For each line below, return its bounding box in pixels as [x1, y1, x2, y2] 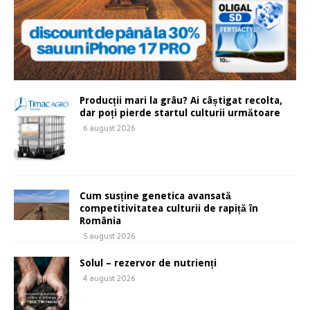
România [80, 215, 121, 226]
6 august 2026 [83, 122, 135, 135]
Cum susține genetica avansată [80, 190, 231, 201]
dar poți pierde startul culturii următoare [80, 107, 280, 119]
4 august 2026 [83, 271, 135, 284]
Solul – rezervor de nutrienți [80, 257, 217, 268]
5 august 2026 [83, 229, 135, 242]
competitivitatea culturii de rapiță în [80, 202, 258, 214]
